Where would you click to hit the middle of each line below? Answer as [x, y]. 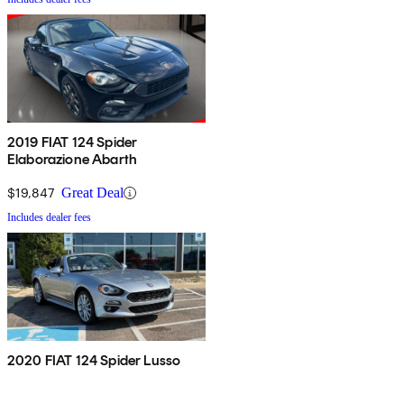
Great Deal [92, 193]
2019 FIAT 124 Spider [73, 142]
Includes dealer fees [49, 218]
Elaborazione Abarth [73, 160]
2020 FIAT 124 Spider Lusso [94, 361]
